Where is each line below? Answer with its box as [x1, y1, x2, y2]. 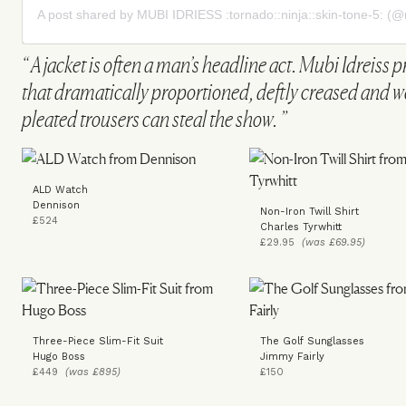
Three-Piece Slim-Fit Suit [33, 334, 163, 347]
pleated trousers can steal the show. [22, 105, 277, 132]
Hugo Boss [33, 350, 85, 362]
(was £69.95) [301, 236, 365, 248]
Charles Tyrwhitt [259, 220, 342, 233]
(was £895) [65, 365, 121, 378]
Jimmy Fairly [259, 350, 324, 362]
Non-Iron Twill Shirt [259, 205, 359, 217]
